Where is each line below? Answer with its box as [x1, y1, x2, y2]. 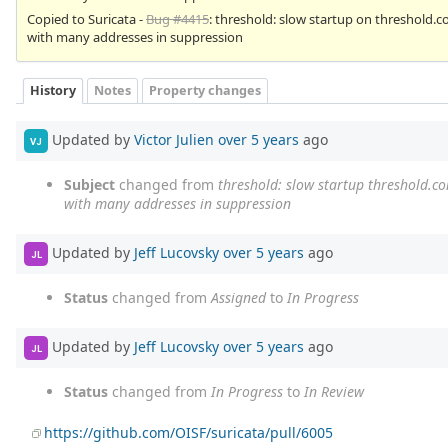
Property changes [149, 82, 261, 100]
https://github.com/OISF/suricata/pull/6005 [44, 423, 334, 443]
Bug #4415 [146, 9, 209, 28]
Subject [64, 175, 115, 195]
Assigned [211, 288, 266, 308]
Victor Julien [134, 129, 214, 149]
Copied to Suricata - [27, 9, 146, 28]
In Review [304, 382, 364, 402]
